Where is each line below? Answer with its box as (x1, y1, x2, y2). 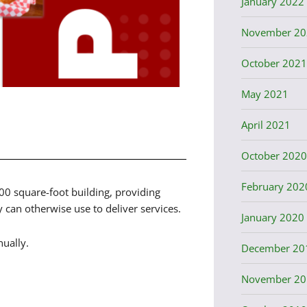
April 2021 (241, 117, 291, 132)
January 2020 (241, 210, 304, 224)
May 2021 (241, 86, 288, 101)
